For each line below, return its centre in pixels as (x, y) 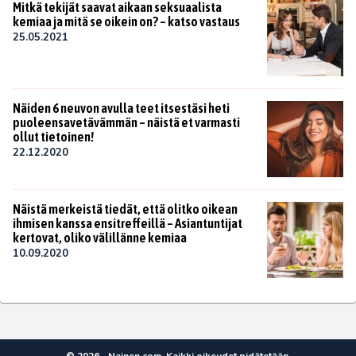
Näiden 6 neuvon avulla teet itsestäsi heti (121, 108)
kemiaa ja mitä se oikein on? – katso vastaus (126, 22)
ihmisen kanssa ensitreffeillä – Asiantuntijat (128, 224)
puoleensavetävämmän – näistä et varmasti (126, 123)
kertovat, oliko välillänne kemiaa (100, 238)
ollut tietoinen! (53, 137)
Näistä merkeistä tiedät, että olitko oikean (125, 209)
